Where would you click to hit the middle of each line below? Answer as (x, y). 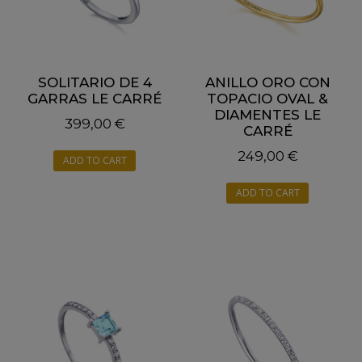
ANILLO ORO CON (267, 83)
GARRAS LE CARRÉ (95, 99)
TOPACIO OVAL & (267, 99)
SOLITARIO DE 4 (95, 83)
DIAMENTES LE (267, 115)
